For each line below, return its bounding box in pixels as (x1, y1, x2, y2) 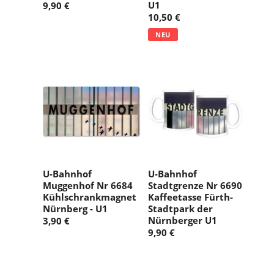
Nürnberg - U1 (43, 202, 108, 215)
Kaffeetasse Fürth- (148, 191, 233, 204)
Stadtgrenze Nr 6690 (148, 179, 242, 192)
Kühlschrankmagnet (43, 191, 136, 204)
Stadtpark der (148, 202, 213, 215)
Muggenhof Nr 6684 (43, 179, 133, 192)
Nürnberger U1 (148, 214, 217, 227)
